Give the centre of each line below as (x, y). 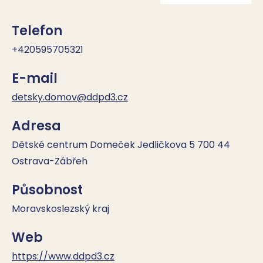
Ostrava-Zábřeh (50, 161)
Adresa (36, 126)
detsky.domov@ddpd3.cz (70, 97)
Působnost (47, 190)
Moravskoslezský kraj (60, 209)
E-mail (35, 78)
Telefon (37, 31)
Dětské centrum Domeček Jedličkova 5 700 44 (121, 145)
